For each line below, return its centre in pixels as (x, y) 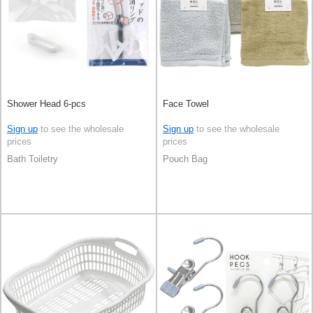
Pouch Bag (185, 159)
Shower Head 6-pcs (46, 103)
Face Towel (186, 103)
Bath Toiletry (32, 159)
